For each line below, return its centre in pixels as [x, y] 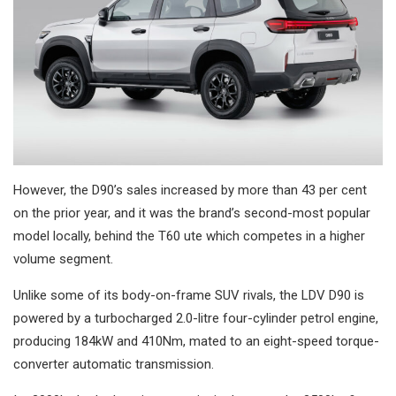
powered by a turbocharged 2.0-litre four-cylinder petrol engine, [196, 318]
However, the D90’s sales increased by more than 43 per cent [190, 190]
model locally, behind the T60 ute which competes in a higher [189, 236]
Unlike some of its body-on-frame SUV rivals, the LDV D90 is [189, 295]
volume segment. [63, 259]
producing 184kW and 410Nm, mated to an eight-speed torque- [196, 341]
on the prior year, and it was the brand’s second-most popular [192, 213]
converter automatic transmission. [114, 364]
